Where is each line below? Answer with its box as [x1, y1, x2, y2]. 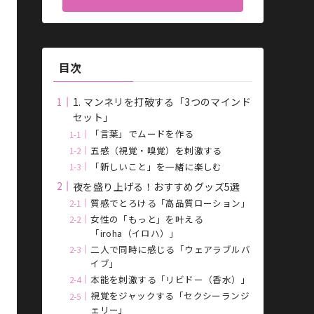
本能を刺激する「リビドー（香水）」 [90, 273, 250, 287]
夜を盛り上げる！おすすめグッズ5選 [73, 179, 240, 193]
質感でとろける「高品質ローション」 [90, 196, 250, 210]
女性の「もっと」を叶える [90, 212, 203, 226]
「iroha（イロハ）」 [90, 226, 179, 240]
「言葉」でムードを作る [90, 127, 194, 141]
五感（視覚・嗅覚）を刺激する [90, 143, 222, 157]
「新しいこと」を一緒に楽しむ [90, 159, 222, 173]
